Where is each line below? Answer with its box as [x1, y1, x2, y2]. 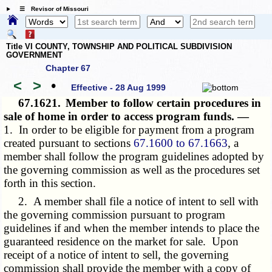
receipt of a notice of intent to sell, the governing [4, 248, 229, 262]
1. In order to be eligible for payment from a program [4, 123, 255, 137]
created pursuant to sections [4, 137, 134, 150]
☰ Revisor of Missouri [13, 5, 89, 13]
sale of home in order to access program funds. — [4, 110, 250, 123]
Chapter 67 [46, 63, 90, 73]
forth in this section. [4, 177, 97, 190]
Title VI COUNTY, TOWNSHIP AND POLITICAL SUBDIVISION [6, 41, 232, 51]
